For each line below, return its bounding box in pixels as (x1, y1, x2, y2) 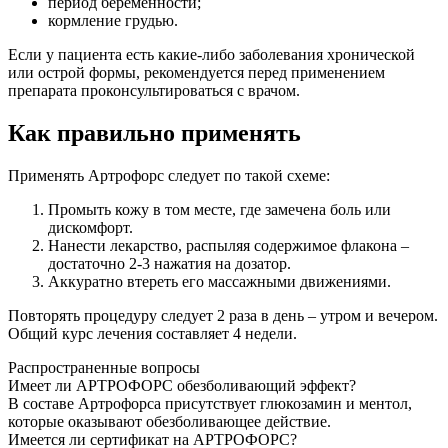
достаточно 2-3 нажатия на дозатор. (48, 255, 291, 273)
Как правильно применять (8, 120, 301, 147)
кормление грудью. (48, 12, 178, 30)
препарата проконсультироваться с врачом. (8, 82, 300, 100)
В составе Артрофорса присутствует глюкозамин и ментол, (8, 395, 412, 413)
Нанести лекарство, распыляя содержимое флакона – (48, 237, 409, 255)
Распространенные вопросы (8, 359, 200, 377)
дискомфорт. (48, 219, 133, 237)
